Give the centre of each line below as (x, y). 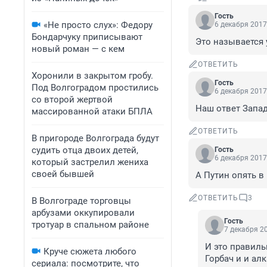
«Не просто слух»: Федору (98, 25)
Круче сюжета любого (90, 252)
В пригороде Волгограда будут (95, 138)
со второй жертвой (72, 100)
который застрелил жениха (90, 162)
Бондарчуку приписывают (87, 37)
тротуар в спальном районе (90, 225)
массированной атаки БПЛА (92, 111)
